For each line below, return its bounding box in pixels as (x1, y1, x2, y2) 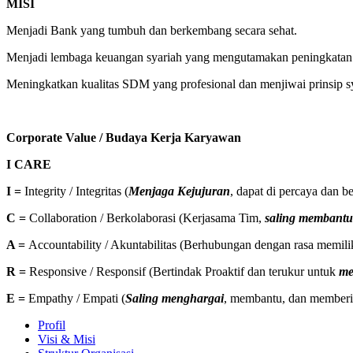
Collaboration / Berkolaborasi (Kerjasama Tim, (29, 210, 265, 225)
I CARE (6, 157, 51, 171)
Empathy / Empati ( (28, 291, 125, 305)
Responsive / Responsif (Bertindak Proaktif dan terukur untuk (29, 264, 339, 278)
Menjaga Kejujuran (128, 184, 230, 198)
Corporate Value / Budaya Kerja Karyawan (6, 130, 241, 144)
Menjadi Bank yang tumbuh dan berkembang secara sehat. (6, 23, 297, 37)
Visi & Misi (38, 332, 95, 346)
